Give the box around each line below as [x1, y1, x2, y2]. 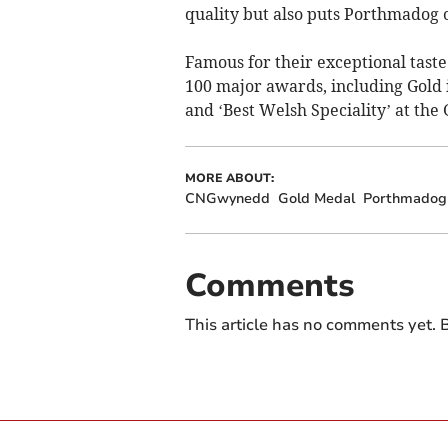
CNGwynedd [184, 188, 270, 208]
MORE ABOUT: [184, 169, 274, 186]
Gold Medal [277, 188, 355, 208]
